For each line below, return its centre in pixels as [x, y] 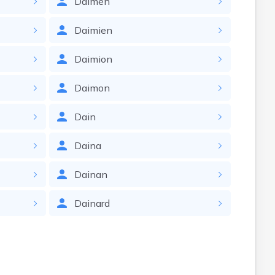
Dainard [92, 203]
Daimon [92, 88]
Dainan [91, 174]
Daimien [93, 30]
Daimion [93, 59]
